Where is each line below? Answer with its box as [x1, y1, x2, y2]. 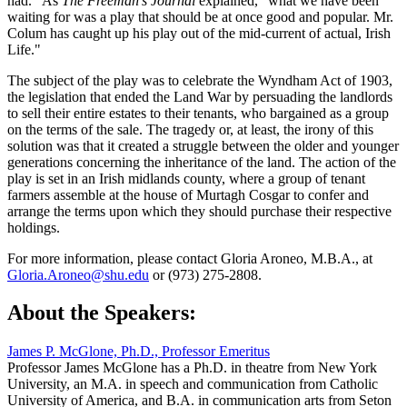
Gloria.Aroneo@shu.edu [7, 266, 149, 283]
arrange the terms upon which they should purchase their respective [7, 203, 392, 219]
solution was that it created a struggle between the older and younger [7, 137, 399, 154]
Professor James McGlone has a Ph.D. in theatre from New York [7, 360, 377, 376]
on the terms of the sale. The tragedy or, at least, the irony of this [7, 121, 373, 137]
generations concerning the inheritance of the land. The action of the [7, 154, 396, 170]
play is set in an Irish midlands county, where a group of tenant [7, 170, 365, 186]
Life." [7, 41, 41, 57]
